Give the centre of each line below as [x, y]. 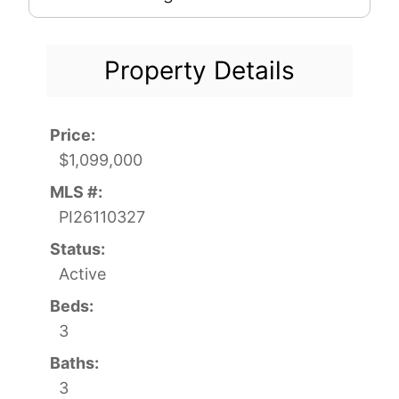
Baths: [74, 362]
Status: [77, 248]
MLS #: [76, 191]
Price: [73, 134]
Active [82, 273]
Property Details [199, 70]
